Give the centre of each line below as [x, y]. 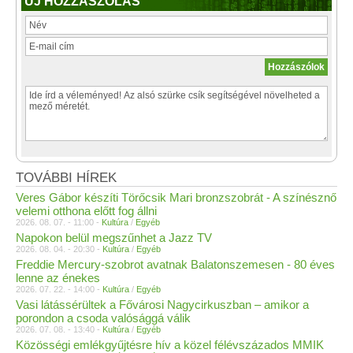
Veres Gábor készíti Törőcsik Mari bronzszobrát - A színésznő [176, 197]
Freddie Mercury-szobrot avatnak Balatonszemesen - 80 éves [175, 264]
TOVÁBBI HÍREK [66, 178]
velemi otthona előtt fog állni [86, 211]
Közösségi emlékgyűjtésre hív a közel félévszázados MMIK [170, 345]
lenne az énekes [58, 278]
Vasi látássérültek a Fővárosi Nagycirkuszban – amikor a [162, 305]
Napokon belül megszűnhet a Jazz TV [114, 238]
